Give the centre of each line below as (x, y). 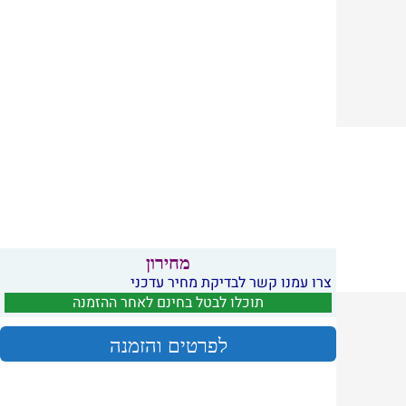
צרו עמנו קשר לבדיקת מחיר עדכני (232, 283)
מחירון (169, 263)
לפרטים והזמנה (168, 346)
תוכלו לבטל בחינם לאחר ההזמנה (169, 303)
